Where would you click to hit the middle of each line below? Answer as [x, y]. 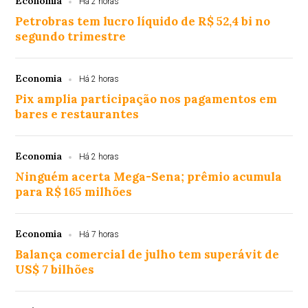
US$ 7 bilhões [55, 269]
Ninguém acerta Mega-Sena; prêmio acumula [149, 177]
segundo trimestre [71, 36]
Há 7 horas [99, 234]
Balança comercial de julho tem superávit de [147, 254]
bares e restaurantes [77, 114]
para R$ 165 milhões [74, 192]
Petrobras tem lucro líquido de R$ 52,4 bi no [143, 21]
